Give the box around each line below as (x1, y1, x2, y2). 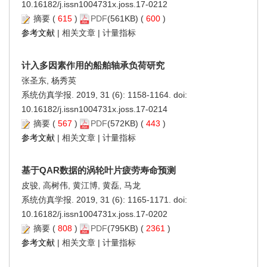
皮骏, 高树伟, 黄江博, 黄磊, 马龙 (21, 180, 141, 190)
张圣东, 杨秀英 (21, 75, 76, 85)
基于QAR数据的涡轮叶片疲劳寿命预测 (21, 164, 176, 175)
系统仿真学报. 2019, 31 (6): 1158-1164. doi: (21, 89, 187, 100)
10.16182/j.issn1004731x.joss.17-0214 (21, 104, 167, 114)
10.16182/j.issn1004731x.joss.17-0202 (21, 209, 167, 219)
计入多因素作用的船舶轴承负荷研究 (21, 60, 164, 70)
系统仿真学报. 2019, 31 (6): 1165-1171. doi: (21, 194, 187, 204)
